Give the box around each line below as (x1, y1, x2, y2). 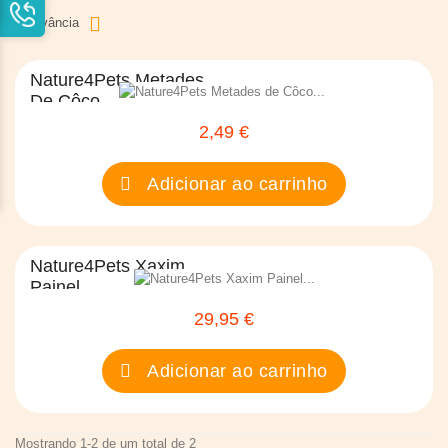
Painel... (30, 277, 95, 298)
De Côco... (30, 90, 115, 111)
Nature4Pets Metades (30, 69, 204, 90)
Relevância (15, 14, 79, 30)
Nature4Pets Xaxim (30, 256, 185, 277)
